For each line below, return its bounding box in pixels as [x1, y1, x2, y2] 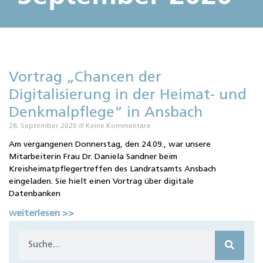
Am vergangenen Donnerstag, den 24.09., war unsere [9, 140, 211, 150]
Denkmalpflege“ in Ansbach [9, 106, 203, 121]
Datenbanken [9, 190, 60, 199]
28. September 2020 [9, 123, 79, 130]
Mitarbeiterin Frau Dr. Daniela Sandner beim [9, 153, 177, 162]
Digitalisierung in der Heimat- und [9, 88, 247, 103]
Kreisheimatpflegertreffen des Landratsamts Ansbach [9, 165, 216, 174]
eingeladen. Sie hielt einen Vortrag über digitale [9, 177, 194, 187]
